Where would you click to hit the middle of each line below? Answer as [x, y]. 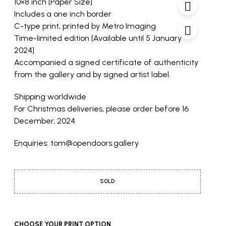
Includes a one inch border [63, 14]
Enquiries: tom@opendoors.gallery [76, 143]
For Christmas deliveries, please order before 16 [101, 109]
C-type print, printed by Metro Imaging [85, 26]
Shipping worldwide [50, 97]
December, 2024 [44, 121]
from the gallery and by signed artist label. [92, 74]
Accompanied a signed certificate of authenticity [106, 62]
